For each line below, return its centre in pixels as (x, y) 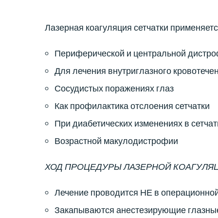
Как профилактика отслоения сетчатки (132, 106)
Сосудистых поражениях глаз (114, 88)
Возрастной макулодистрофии (116, 141)
